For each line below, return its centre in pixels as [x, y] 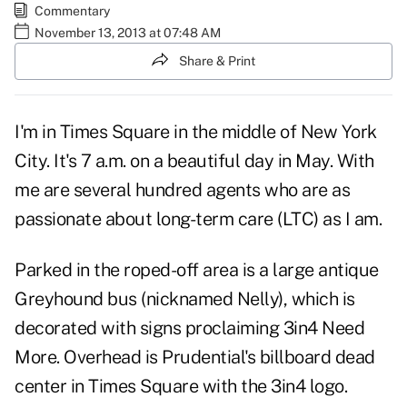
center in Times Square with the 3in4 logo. [181, 387]
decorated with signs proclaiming [149, 328]
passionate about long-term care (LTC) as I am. [198, 219]
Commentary [72, 10]
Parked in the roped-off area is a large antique [197, 270]
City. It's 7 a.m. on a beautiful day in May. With [194, 161]
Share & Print [217, 60]
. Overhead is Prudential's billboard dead [216, 357]
